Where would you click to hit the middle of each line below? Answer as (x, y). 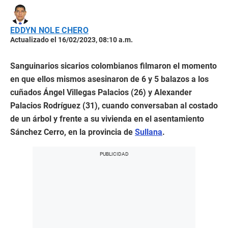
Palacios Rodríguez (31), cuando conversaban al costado (114, 106)
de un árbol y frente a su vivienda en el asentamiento (107, 119)
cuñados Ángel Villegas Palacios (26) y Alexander (101, 93)
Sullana (149, 132)
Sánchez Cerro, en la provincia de (73, 132)
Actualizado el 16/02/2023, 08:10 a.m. (72, 40)
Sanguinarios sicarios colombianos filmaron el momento (113, 66)
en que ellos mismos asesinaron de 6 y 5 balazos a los (109, 79)
